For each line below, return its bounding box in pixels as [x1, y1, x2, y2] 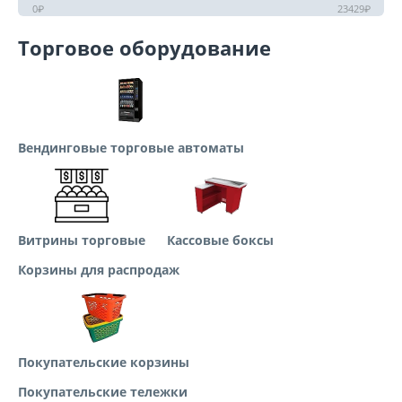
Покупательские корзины [18, 354, 189, 371]
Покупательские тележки [18, 383, 188, 400]
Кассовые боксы [167, 232, 274, 249]
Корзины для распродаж [18, 261, 179, 278]
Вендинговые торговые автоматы [18, 139, 244, 156]
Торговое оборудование [18, 34, 271, 61]
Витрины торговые [18, 232, 145, 249]
